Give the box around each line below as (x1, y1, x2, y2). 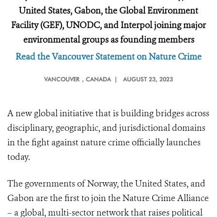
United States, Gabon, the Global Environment (19, 5, 198, 16)
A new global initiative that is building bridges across (7, 108, 209, 119)
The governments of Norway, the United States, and (7, 178, 205, 189)
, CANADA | (82, 76, 121, 83)
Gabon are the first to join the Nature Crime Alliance (7, 192, 209, 204)
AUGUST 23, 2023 (123, 76, 173, 83)
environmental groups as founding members (23, 34, 194, 46)
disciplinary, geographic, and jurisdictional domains (7, 122, 205, 134)
